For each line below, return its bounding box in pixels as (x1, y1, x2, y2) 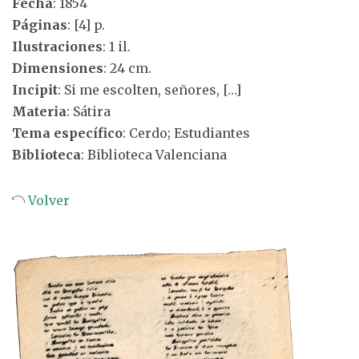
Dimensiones (12, 60, 103, 76)
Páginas (12, 17, 67, 33)
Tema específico (12, 125, 123, 141)
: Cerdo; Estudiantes (123, 125, 250, 141)
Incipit (12, 82, 58, 98)
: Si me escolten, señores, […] (58, 82, 241, 98)
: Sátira (67, 103, 111, 119)
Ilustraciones (12, 38, 103, 54)
